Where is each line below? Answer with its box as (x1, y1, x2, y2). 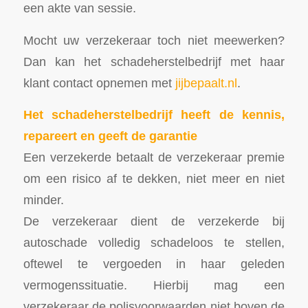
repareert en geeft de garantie (23, 129, 197, 144)
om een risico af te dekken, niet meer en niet (23, 171, 285, 186)
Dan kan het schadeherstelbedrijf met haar (23, 54, 285, 69)
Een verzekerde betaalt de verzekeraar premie (23, 150, 285, 165)
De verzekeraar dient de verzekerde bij (23, 214, 285, 229)
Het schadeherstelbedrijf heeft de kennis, (23, 107, 285, 122)
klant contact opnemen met (23, 75, 172, 90)
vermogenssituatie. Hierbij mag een (23, 278, 285, 293)
